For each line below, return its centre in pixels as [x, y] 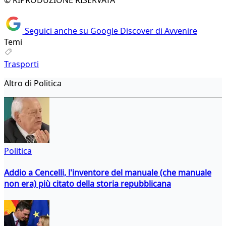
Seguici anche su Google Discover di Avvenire [110, 31]
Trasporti [21, 64]
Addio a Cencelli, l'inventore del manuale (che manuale [108, 172]
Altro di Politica [33, 83]
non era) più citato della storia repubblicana [88, 183]
